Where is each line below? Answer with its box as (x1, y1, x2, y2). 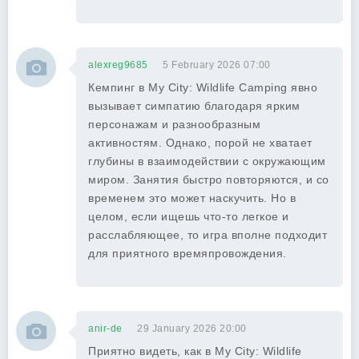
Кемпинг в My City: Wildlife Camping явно (88, 81, 317, 94)
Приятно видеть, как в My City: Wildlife (88, 345, 302, 357)
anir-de (88, 323, 123, 334)
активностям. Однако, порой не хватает (88, 136, 313, 149)
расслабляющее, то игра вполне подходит (88, 228, 327, 241)
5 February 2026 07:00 (163, 59, 271, 71)
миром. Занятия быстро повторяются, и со (88, 173, 329, 186)
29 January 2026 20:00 (137, 323, 247, 334)
